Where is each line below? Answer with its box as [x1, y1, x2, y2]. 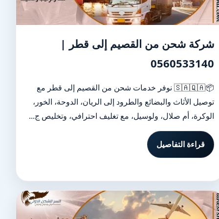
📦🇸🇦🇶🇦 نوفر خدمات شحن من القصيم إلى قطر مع [37, 82, 175, 93]
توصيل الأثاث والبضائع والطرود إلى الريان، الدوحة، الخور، [33, 96, 215, 107]
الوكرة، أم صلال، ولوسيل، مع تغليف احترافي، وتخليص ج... [29, 110, 215, 121]
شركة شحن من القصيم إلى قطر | [60, 36, 215, 51]
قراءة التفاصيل [156, 139, 205, 150]
